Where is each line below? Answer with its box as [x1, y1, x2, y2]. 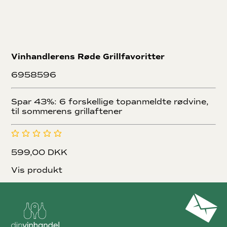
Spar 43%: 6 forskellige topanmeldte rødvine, [11, 97, 209, 107]
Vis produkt [11, 165, 63, 175]
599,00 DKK [11, 147, 68, 158]
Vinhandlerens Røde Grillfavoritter [11, 52, 165, 62]
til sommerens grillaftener [11, 106, 123, 117]
